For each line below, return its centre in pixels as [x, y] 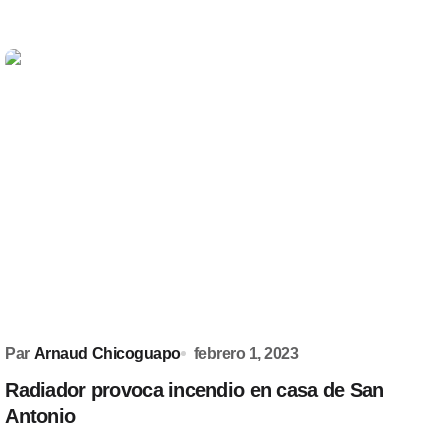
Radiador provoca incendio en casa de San [194, 390]
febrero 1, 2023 [246, 353]
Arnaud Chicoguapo [107, 353]
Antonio [40, 416]
